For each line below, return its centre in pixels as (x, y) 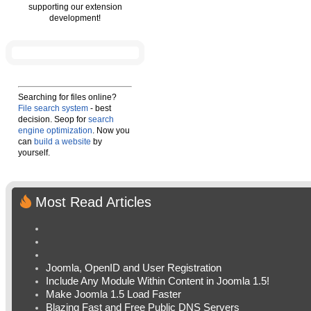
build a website (62, 142)
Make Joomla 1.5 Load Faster (114, 294)
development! (75, 18)
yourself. (34, 153)
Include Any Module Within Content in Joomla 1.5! (158, 281)
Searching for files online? (67, 97)
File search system (53, 108)
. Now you (111, 131)
